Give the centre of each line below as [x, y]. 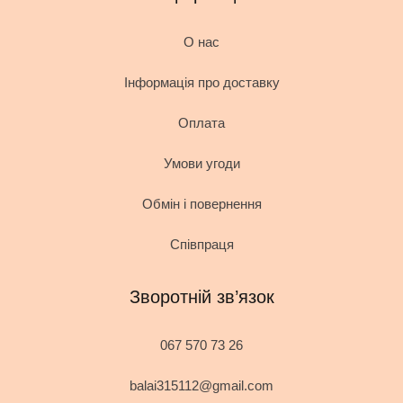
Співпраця [201, 244]
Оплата [201, 123]
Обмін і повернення [201, 204]
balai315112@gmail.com [201, 385]
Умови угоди [201, 163]
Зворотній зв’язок [201, 297]
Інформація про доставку [201, 82]
